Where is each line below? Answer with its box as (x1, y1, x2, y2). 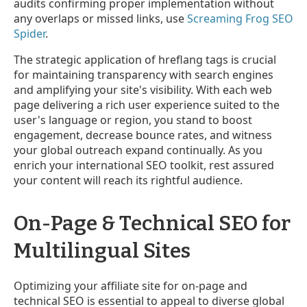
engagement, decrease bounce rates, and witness (14, 127, 272, 143)
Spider (14, 25, 45, 41)
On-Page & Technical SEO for (14, 210, 291, 236)
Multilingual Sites (14, 238, 191, 263)
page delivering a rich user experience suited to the (14, 97, 280, 112)
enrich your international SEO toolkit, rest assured (14, 157, 274, 173)
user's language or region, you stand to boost (14, 112, 252, 127)
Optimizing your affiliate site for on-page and (14, 278, 247, 293)
